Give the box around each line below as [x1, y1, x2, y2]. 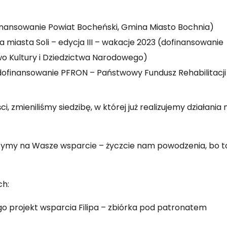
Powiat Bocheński [48, 21, 118, 33]
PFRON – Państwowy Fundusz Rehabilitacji [61, 67, 226, 79]
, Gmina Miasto [118, 21, 178, 33]
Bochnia [178, 21, 210, 33]
